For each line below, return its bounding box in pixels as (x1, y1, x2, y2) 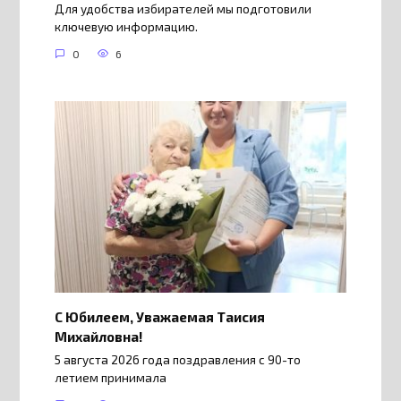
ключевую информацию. (54, 20, 198, 35)
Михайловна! (54, 328, 142, 345)
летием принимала (54, 371, 166, 386)
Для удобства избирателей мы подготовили (54, 2, 311, 17)
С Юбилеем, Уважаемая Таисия (54, 308, 265, 325)
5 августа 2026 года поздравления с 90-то (54, 353, 301, 368)
